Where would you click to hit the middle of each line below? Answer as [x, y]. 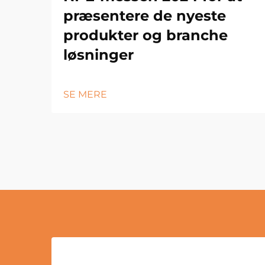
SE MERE [85, 94]
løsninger [98, 54]
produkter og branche [146, 35]
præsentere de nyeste [145, 15]
